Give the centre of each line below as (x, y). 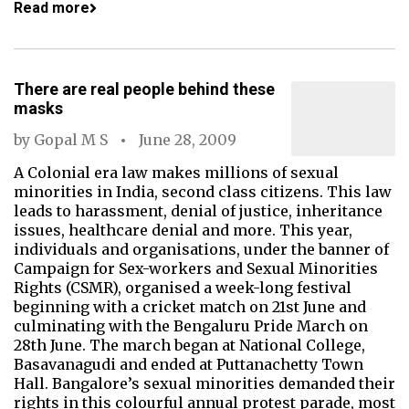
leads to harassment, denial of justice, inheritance (198, 211)
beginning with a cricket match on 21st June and (190, 307)
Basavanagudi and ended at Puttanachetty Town (189, 364)
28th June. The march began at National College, (189, 345)
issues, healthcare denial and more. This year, (183, 230)
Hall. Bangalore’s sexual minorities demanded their (204, 383)
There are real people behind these (144, 89)
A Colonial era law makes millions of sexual (176, 173)
